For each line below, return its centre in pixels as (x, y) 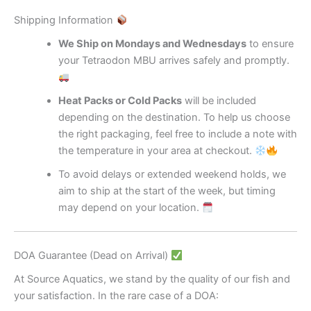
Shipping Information (65, 20)
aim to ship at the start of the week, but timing (167, 191)
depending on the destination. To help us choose (174, 118)
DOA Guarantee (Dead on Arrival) (92, 256)
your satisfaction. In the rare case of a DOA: (116, 296)
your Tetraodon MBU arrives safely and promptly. (174, 61)
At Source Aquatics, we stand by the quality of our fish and (152, 279)
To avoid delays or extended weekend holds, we (172, 175)
